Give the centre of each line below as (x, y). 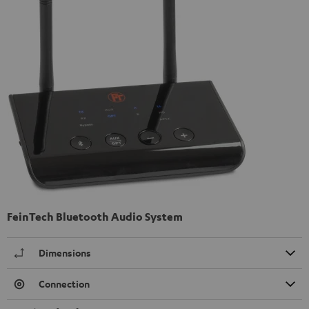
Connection (64, 284)
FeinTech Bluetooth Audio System (95, 217)
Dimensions (65, 253)
